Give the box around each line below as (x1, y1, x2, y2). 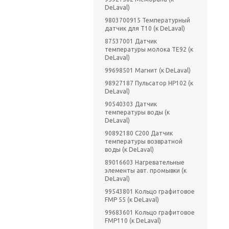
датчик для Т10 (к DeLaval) (105, 25, 185, 32)
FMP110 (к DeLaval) (105, 217, 161, 224)
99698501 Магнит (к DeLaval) (105, 67, 191, 74)
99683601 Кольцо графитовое (105, 209, 195, 216)
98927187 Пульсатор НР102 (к (105, 80, 193, 87)
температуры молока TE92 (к (105, 46, 193, 53)
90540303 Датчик (105, 101, 157, 108)
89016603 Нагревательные (105, 159, 185, 166)
